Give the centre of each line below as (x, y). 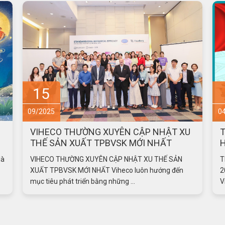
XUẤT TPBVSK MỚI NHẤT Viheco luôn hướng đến (106, 170)
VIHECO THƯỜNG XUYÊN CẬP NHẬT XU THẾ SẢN (106, 159)
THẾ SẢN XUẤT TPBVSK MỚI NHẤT (101, 143)
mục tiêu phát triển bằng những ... (82, 181)
